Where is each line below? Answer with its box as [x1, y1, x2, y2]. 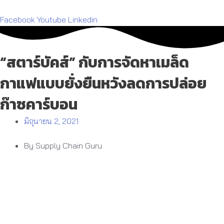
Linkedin [68, 14, 97, 24]
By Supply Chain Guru [24, 140, 102, 150]
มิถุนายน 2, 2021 [24, 115, 78, 126]
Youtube [37, 14, 66, 24]
